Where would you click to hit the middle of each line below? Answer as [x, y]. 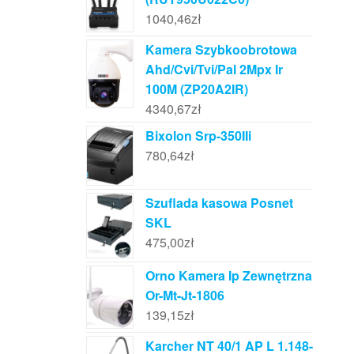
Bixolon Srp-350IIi [198, 135]
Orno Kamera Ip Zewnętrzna [228, 276]
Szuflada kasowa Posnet [219, 202]
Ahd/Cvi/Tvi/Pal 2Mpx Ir [214, 69]
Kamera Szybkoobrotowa [221, 49]
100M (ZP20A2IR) [196, 88]
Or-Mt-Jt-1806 [185, 296]
